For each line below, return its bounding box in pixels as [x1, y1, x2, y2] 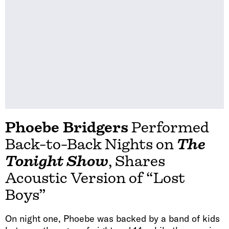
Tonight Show [5, 152, 108, 170]
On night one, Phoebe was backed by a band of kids [5, 212, 220, 224]
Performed [128, 119, 209, 136]
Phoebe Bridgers [5, 119, 128, 136]
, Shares [108, 152, 165, 170]
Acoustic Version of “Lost [5, 169, 185, 187]
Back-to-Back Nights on [5, 135, 177, 153]
